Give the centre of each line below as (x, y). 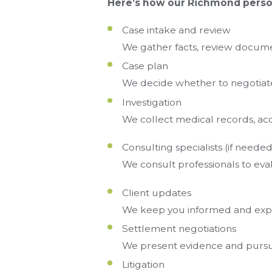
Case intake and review (176, 30)
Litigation (143, 265)
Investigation (151, 102)
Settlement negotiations (179, 229)
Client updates (156, 192)
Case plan (145, 66)
